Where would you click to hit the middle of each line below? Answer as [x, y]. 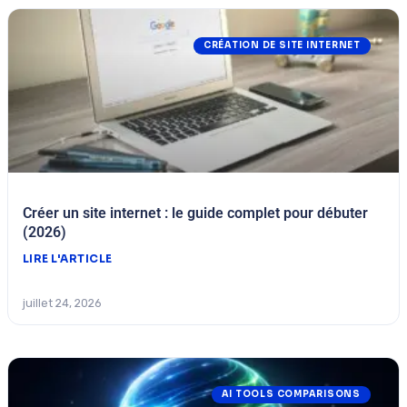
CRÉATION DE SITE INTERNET [282, 46]
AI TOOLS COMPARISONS [291, 395]
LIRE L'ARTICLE [68, 259]
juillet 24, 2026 [62, 303]
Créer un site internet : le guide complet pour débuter [195, 213]
